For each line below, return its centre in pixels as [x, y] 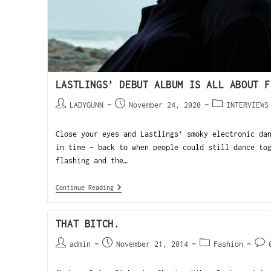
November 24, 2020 [165, 105]
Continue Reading [84, 187]
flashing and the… [91, 160]
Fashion [228, 244]
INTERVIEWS [247, 105]
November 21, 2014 [152, 244]
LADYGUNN [86, 105]
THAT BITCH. [87, 224]
